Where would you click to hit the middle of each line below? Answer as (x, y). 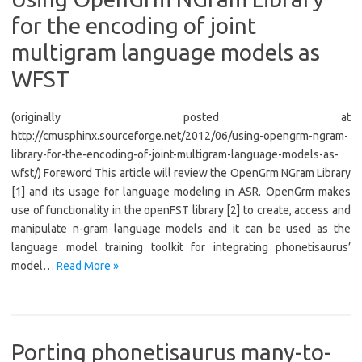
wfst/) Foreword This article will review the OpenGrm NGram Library (181, 173)
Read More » (88, 266)
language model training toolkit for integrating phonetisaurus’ (181, 247)
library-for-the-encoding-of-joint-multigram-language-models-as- (175, 154)
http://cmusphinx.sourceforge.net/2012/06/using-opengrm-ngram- (180, 136)
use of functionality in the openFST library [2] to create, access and (181, 210)
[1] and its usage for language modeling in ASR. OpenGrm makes (181, 192)
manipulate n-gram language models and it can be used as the (181, 229)
